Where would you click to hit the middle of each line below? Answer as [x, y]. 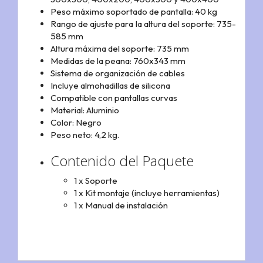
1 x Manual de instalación [121, 205]
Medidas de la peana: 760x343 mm [118, 60]
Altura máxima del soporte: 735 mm [120, 48]
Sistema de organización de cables [118, 73]
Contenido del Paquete [122, 160]
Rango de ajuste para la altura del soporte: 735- [143, 23]
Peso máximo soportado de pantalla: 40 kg [134, 11]
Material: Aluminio [85, 110]
